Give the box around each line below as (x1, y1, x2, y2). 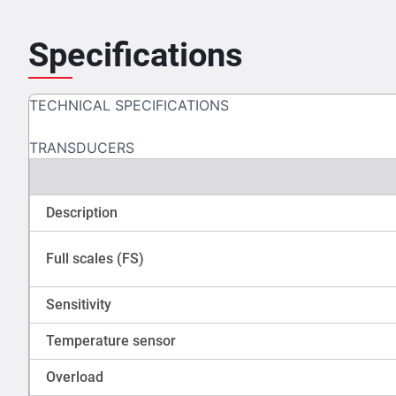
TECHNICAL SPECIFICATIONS (29, 96, 229, 115)
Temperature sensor (46, 332, 176, 350)
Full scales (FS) (46, 250, 144, 268)
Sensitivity (46, 296, 111, 314)
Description (46, 204, 118, 222)
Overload (46, 369, 103, 386)
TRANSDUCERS (29, 139, 134, 157)
